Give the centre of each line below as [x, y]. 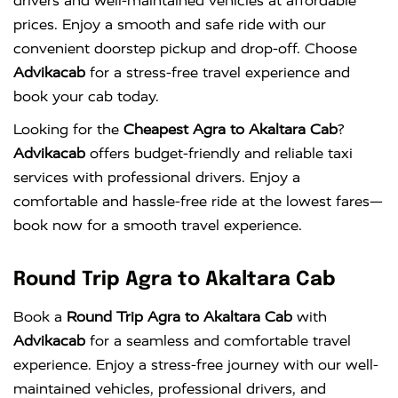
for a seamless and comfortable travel [218, 341]
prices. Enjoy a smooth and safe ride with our [170, 25]
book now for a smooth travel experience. [158, 226]
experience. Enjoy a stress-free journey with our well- [196, 365]
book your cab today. [86, 97]
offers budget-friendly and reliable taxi [219, 154]
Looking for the [68, 130]
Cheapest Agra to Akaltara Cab [231, 130]
